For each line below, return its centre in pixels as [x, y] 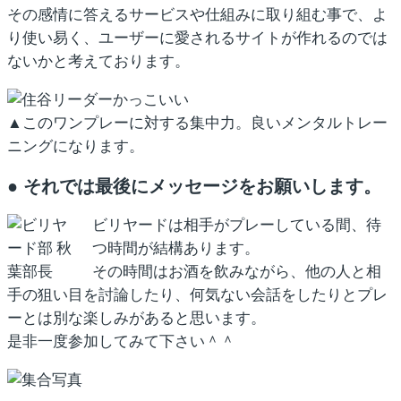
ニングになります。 [76, 147]
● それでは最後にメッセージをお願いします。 [194, 186]
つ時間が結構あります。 [176, 249]
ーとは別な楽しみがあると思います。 [137, 319]
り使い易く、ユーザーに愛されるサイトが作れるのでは [197, 38]
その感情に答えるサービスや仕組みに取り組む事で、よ [197, 15]
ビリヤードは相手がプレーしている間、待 [237, 226]
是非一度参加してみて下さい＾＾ [121, 342]
